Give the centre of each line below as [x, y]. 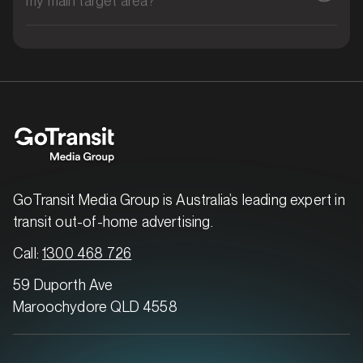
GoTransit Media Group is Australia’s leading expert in [179, 199]
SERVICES [57, 163]
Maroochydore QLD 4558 [95, 306]
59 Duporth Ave [63, 284]
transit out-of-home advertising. [113, 221]
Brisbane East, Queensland [109, 140]
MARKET [54, 124]
